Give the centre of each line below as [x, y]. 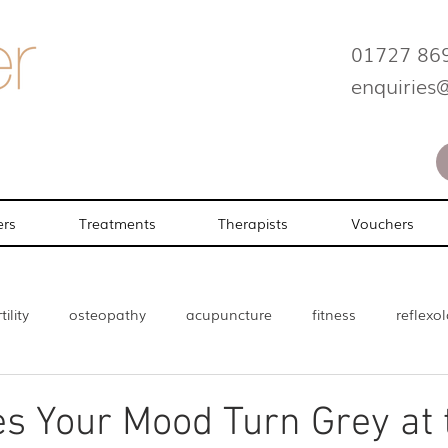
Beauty [135, 393]
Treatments [117, 223]
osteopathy [107, 313]
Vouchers [383, 223]
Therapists [253, 223]
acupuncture [229, 313]
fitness [334, 313]
